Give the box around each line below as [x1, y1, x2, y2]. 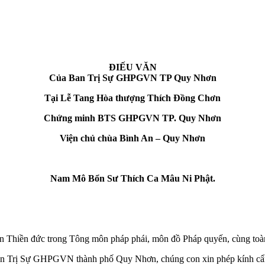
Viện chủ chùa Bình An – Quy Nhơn [60, 132, 205, 143]
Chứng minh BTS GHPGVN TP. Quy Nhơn [44, 112, 221, 123]
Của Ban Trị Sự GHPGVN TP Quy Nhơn [49, 72, 216, 83]
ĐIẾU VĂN [108, 62, 157, 72]
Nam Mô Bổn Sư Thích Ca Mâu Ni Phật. [50, 173, 215, 183]
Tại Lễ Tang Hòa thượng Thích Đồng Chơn [44, 92, 221, 103]
